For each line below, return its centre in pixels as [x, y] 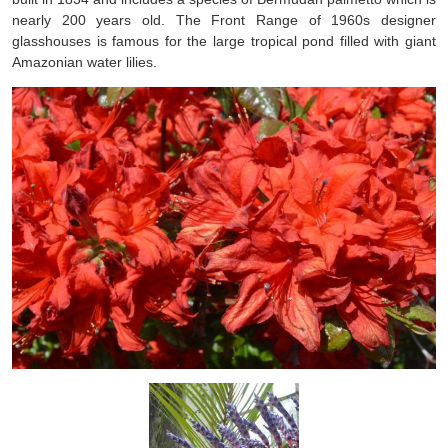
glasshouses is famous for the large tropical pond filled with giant [224, 41]
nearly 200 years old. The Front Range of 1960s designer [224, 20]
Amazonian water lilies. [84, 62]
